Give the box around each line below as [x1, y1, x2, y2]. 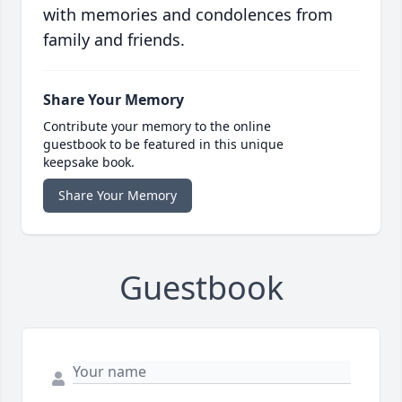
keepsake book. [43, 153, 135, 171]
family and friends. [43, 29, 185, 51]
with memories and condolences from [43, 4, 333, 26]
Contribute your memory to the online [43, 118, 271, 135]
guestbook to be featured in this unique [43, 135, 284, 153]
